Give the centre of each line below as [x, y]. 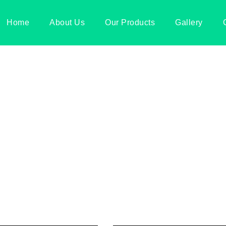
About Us [67, 22]
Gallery [189, 22]
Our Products [130, 22]
